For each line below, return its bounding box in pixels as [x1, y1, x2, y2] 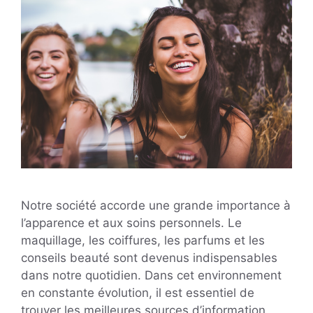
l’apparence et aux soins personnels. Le [21, 215, 242, 230]
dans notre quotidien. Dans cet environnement [21, 268, 282, 282]
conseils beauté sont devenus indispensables [21, 250, 277, 265]
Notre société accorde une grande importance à [21, 198, 291, 212]
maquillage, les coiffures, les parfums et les [21, 233, 265, 247]
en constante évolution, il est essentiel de [21, 285, 254, 300]
